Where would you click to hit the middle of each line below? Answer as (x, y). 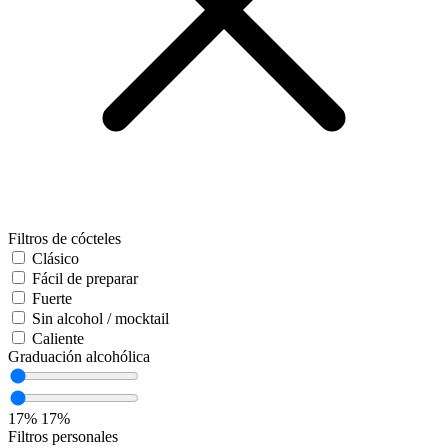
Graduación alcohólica (79, 357)
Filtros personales (63, 437)
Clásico (55, 259)
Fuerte (52, 299)
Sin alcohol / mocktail (100, 319)
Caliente (58, 339)
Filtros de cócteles (64, 239)
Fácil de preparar (85, 279)
